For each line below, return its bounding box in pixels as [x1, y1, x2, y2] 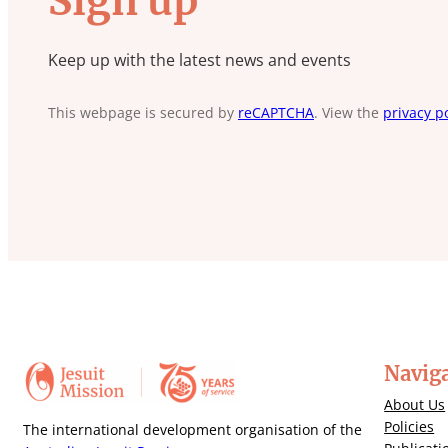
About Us [384, 395, 446, 415]
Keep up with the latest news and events [48, 49, 351, 72]
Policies [384, 417, 435, 437]
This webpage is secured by [48, 103, 238, 123]
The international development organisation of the [23, 419, 362, 439]
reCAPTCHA [238, 103, 314, 123]
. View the [314, 103, 383, 123]
